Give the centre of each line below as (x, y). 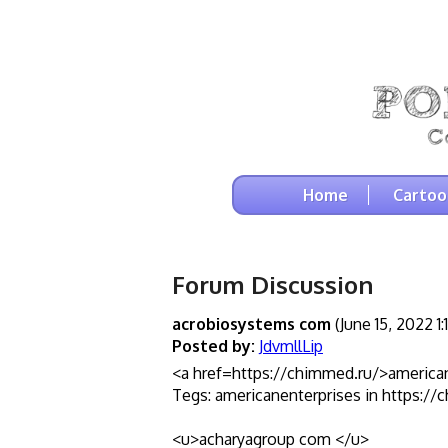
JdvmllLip (291, 345)
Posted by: (213, 345)
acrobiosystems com (251, 323)
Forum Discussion (272, 284)
